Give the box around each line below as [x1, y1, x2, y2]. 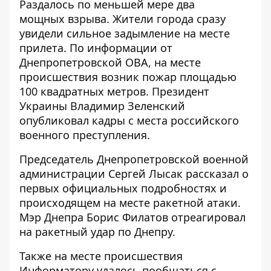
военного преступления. [19, 127, 150, 142]
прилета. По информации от [19, 40, 172, 55]
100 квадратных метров [19, 83, 146, 99]
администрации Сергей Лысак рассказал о [19, 166, 249, 181]
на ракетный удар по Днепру [19, 224, 172, 239]
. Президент [146, 83, 209, 99]
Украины [19, 98, 70, 113]
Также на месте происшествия [19, 248, 183, 263]
